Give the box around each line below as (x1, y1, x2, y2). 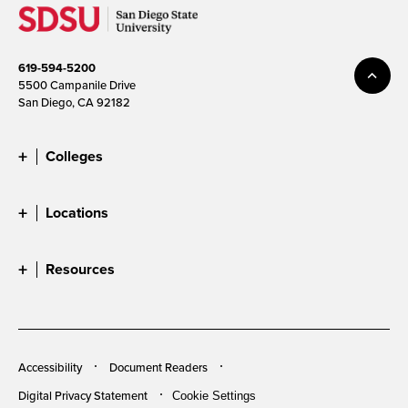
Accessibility (18, 358, 82, 375)
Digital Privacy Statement (18, 386, 148, 403)
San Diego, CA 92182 (18, 93, 130, 110)
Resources (46, 258, 115, 280)
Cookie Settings (172, 388, 256, 403)
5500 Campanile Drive (18, 76, 136, 93)
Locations (46, 201, 108, 223)
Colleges (46, 145, 103, 167)
